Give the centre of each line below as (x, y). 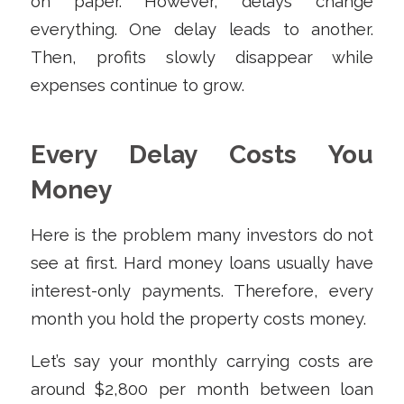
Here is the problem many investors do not (202, 235)
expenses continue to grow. (137, 85)
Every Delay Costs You (202, 154)
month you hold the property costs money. (198, 319)
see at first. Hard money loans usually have (202, 263)
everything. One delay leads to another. (202, 29)
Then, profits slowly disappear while (202, 57)
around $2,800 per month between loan (202, 389)
